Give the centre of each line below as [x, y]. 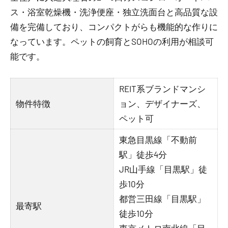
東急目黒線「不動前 [158, 139]
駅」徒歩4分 [143, 154]
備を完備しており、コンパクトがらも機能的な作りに [114, 26]
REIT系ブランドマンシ [163, 89]
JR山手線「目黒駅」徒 [163, 169]
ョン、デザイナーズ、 [163, 103]
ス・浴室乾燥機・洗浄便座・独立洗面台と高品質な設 [114, 12]
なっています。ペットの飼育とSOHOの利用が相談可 [112, 41]
